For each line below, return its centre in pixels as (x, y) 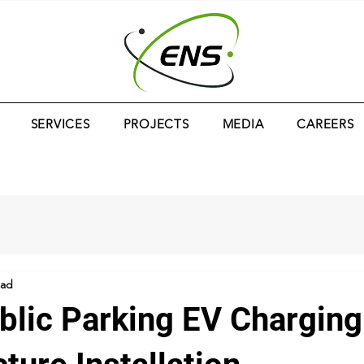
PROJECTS (156, 124)
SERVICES (60, 124)
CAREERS (325, 124)
